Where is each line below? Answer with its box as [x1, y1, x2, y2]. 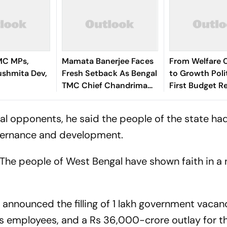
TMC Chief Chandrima [61, 80, 147, 91]
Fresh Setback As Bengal [61, 68, 157, 79]
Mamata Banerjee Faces [61, 56, 154, 66]
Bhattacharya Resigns [61, 92, 146, 103]
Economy [169, 104, 206, 115]
